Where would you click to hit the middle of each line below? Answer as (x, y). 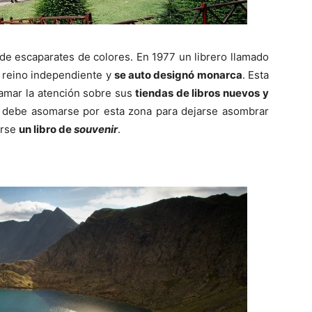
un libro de (46, 129)
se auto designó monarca (178, 75)
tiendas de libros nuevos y (201, 93)
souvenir (96, 129)
